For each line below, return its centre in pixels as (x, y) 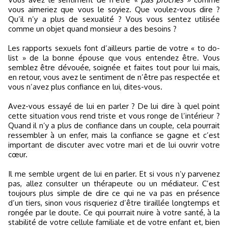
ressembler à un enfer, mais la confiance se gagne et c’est (114, 135)
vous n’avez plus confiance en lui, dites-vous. (85, 87)
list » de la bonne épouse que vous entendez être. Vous (114, 58)
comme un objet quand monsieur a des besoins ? (92, 28)
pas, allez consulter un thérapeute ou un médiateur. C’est (114, 183)
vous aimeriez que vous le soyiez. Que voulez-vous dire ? (114, 9)
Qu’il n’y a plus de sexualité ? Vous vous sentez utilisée (114, 19)
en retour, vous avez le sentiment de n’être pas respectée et (114, 77)
